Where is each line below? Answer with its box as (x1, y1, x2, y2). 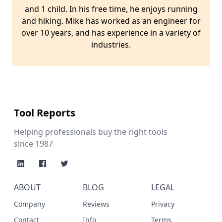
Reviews (82, 199, 110, 209)
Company (14, 199, 45, 209)
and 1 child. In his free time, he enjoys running (24, 3, 198, 14)
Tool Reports (14, 106, 75, 119)
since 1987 (14, 138, 53, 149)
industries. (91, 39, 131, 50)
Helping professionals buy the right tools (14, 126, 167, 137)
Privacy (151, 199, 175, 209)
